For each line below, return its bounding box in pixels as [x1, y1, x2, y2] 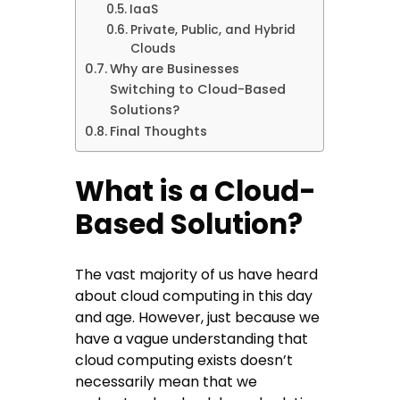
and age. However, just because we [75, 307, 321, 329]
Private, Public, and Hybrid [129, 21, 296, 39]
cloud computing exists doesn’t [75, 350, 294, 371]
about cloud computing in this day [75, 286, 313, 307]
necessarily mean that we [75, 371, 258, 393]
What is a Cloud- [75, 171, 317, 212]
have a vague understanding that [75, 329, 309, 350]
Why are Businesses [110, 60, 240, 79]
